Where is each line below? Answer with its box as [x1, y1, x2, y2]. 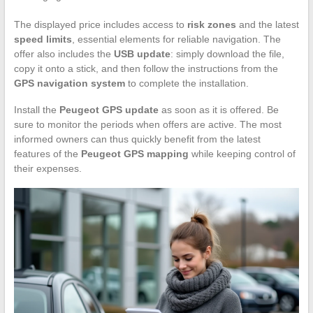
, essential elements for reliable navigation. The [71, 33, 281, 45]
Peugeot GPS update [59, 103, 159, 115]
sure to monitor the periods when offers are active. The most [13, 118, 282, 130]
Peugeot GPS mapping [80, 147, 189, 159]
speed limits [13, 33, 72, 45]
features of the [13, 147, 81, 159]
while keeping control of [188, 147, 296, 159]
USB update [113, 48, 170, 59]
